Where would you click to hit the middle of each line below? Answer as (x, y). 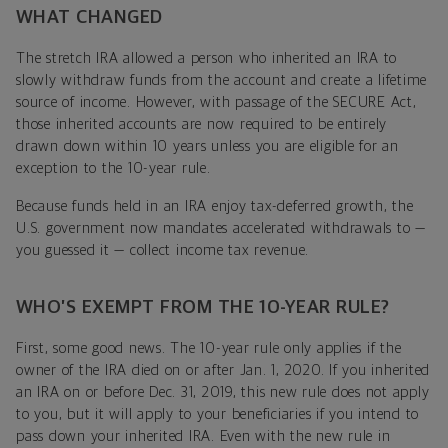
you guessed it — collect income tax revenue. (162, 250)
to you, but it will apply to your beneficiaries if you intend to (217, 414)
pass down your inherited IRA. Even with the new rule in (203, 436)
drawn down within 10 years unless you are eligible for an (207, 146)
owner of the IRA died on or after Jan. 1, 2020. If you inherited (223, 370)
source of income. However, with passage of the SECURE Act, (216, 102)
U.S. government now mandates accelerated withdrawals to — (221, 228)
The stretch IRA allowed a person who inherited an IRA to (206, 58)
